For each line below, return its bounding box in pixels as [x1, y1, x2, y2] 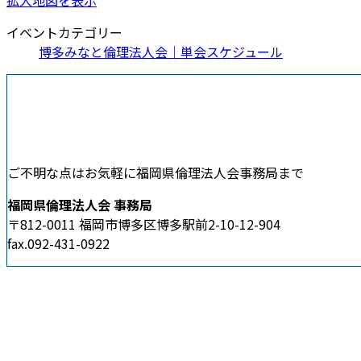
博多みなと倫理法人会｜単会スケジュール [39, 41, 283, 61]
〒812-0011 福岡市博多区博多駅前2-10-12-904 [7, 214, 280, 234]
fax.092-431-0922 [7, 234, 110, 254]
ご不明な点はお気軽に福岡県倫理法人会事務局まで [7, 163, 304, 183]
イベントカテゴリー [6, 22, 122, 42]
